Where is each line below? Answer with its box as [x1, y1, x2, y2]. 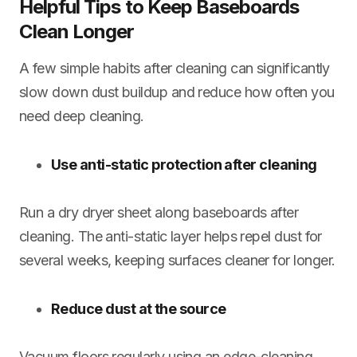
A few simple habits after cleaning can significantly [19, 59, 330, 76]
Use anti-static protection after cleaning [51, 155, 317, 173]
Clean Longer [19, 19, 135, 43]
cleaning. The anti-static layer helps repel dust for [19, 227, 322, 245]
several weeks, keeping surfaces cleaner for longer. [19, 251, 335, 269]
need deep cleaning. [19, 107, 144, 124]
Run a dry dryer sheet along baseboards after [19, 203, 299, 221]
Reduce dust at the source [51, 300, 226, 317]
